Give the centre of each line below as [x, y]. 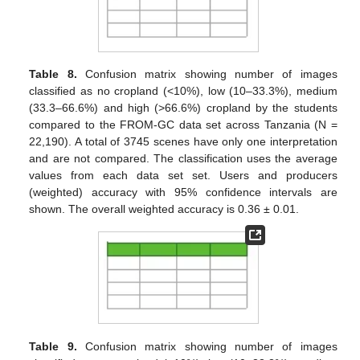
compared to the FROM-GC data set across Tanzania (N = [183, 124]
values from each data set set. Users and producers [183, 175]
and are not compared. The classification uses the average [183, 158]
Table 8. [53, 74]
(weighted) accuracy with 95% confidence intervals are [183, 192]
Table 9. [53, 346]
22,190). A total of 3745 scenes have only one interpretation [183, 141]
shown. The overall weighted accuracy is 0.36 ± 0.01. [164, 209]
